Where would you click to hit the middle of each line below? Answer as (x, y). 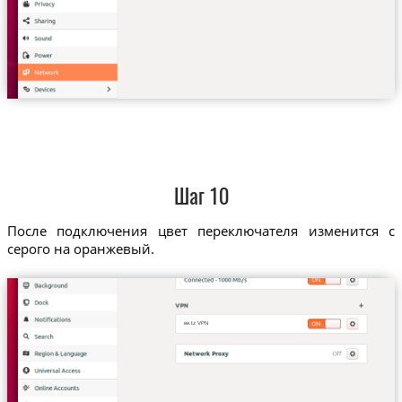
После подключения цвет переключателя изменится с (201, 231)
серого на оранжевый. (80, 249)
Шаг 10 (201, 198)
